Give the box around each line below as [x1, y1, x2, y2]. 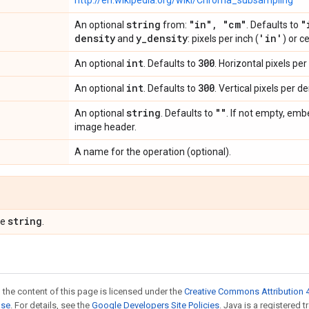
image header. [74, 121, 137, 132]
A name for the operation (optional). [74, 146, 231, 157]
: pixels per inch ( [188, 33, 259, 44]
